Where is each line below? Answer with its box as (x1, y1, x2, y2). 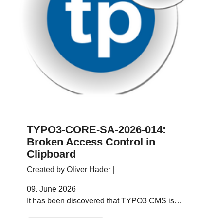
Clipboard (27, 147, 76, 160)
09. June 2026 (27, 184, 76, 193)
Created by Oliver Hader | (27, 165, 114, 174)
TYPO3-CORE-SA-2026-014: (27, 123, 166, 136)
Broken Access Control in (27, 135, 155, 148)
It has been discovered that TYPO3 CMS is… (27, 196, 182, 205)
